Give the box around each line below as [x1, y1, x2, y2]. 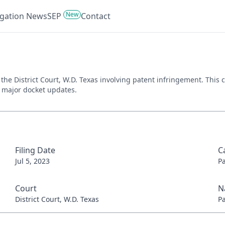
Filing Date [15, 145, 55, 156]
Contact [81, 11, 110, 22]
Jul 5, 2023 [15, 156, 50, 166]
